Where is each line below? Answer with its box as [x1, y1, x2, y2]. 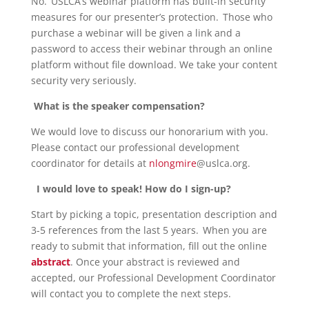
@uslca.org [196, 156, 248, 170]
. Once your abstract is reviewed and [70, 255, 240, 268]
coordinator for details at [30, 156, 149, 170]
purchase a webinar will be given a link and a [30, 26, 241, 39]
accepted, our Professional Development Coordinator [30, 270, 276, 284]
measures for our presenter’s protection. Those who [30, 10, 272, 23]
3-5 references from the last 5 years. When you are [30, 223, 267, 237]
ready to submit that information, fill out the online [30, 239, 268, 252]
